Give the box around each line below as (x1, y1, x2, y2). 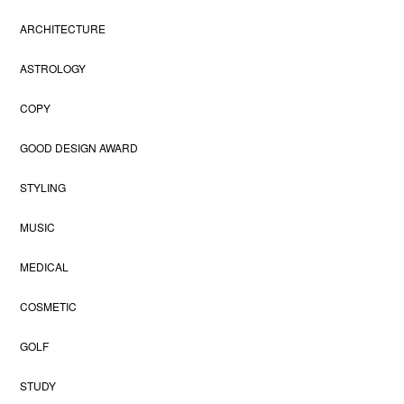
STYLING (20, 179, 67, 195)
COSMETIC (20, 298, 78, 314)
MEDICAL (20, 258, 69, 274)
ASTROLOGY (20, 60, 87, 76)
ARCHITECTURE (20, 20, 106, 36)
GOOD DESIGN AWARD (20, 139, 139, 155)
